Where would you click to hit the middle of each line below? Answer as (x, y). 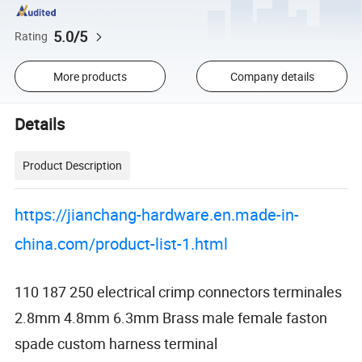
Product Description (73, 165)
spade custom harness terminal (116, 343)
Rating (32, 36)
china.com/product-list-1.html (122, 243)
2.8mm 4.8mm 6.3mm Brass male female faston (171, 317)
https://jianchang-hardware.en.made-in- (157, 214)
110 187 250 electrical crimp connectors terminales (179, 291)
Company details (272, 76)
